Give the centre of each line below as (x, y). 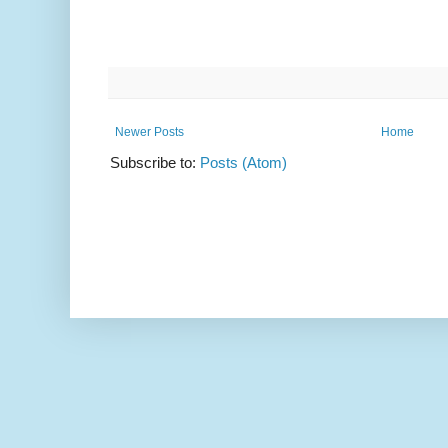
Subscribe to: (155, 163)
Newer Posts (149, 132)
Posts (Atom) (243, 163)
